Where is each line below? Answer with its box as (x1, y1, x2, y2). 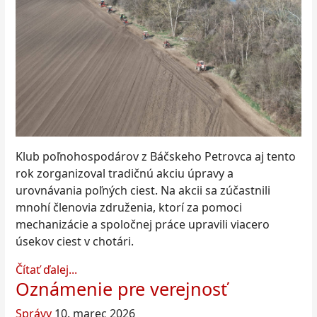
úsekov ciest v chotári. (16, 234, 134, 250)
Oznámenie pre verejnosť (16, 277, 227, 301)
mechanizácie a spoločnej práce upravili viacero (16, 217, 270, 233)
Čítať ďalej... (16, 262, 77, 278)
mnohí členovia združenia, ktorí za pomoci (16, 200, 242, 216)
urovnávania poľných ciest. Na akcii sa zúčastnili (16, 183, 270, 199)
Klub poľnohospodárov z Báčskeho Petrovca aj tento (16, 149, 296, 165)
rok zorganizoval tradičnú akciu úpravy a (16, 166, 234, 182)
